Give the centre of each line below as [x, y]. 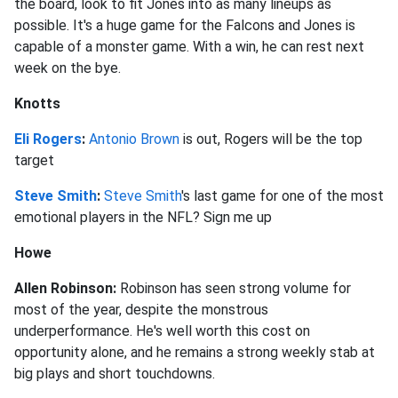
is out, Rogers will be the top [271, 139]
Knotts [37, 103]
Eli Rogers [48, 139]
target [34, 160]
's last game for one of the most [283, 195]
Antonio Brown [134, 139]
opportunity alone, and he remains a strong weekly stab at [195, 352]
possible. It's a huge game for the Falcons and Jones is [185, 25]
